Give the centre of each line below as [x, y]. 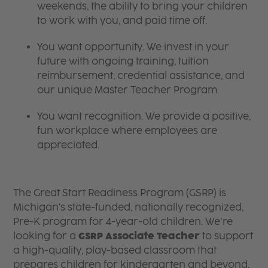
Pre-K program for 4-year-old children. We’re [123, 221]
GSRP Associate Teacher [139, 236]
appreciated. [68, 145]
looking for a [46, 236]
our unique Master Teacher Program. [128, 90]
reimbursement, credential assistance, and [141, 75]
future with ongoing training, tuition [123, 61]
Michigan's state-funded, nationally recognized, [129, 207]
